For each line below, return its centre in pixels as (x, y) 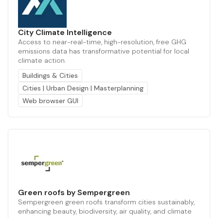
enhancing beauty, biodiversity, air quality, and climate (105, 211)
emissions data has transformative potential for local (104, 51)
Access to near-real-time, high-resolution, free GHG (102, 42)
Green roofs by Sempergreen (74, 192)
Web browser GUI (50, 100)
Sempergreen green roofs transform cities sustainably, (106, 202)
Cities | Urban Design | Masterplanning (83, 88)
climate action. (42, 60)
